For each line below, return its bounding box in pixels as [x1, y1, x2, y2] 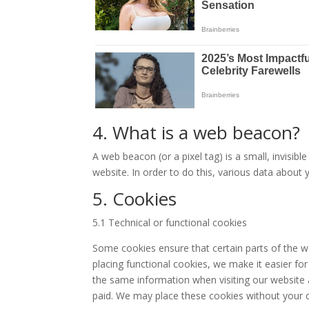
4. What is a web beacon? [92, 120, 301, 146]
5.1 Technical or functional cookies [92, 216, 248, 230]
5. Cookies [92, 186, 177, 212]
